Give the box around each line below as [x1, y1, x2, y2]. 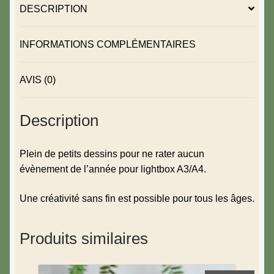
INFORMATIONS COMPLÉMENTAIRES [20, 39, 196, 50]
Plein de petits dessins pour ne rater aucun [20, 149, 204, 160]
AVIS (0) [20, 74, 56, 85]
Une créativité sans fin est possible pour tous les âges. [20, 193, 254, 204]
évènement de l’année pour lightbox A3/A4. [20, 164, 206, 175]
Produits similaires [20, 230, 148, 248]
